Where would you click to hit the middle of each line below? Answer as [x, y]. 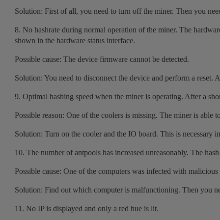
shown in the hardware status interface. [75, 40]
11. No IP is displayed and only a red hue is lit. [87, 208]
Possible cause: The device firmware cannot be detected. [102, 59]
